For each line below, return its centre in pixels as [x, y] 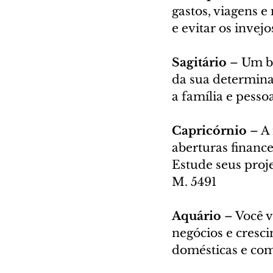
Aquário [198, 216]
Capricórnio [211, 130]
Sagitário [201, 62]
